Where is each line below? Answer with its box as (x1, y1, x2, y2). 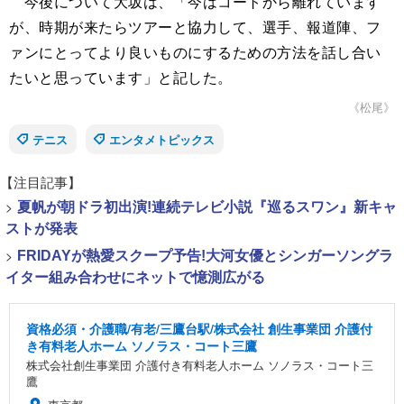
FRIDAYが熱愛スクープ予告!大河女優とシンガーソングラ (17, 248, 393, 264)
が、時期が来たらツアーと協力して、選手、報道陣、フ (9, 16, 381, 38)
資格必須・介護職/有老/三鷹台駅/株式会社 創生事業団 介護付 (26, 319, 372, 338)
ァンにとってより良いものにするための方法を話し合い (9, 41, 381, 63)
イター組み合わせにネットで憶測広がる (5, 270, 265, 286)
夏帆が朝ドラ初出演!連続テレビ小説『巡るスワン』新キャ (17, 199, 397, 216)
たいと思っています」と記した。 (9, 67, 233, 88)
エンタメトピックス (109, 131, 215, 149)
